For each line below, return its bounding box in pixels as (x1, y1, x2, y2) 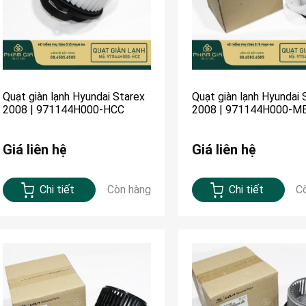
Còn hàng (107, 182, 151, 196)
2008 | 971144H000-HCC (3, 102, 124, 116)
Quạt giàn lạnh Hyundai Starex (3, 89, 145, 103)
